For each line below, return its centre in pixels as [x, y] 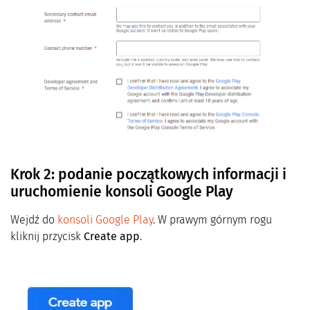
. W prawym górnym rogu [212, 220]
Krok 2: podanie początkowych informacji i [148, 175]
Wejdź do [34, 220]
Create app [112, 237]
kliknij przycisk [47, 237]
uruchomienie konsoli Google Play [122, 192]
